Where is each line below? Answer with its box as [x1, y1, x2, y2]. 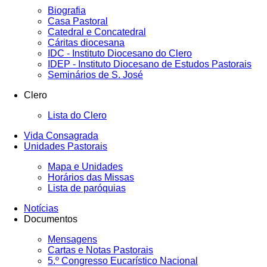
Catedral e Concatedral [48, 27, 146, 37]
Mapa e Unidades [48, 162, 123, 172]
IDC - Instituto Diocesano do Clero [48, 48, 192, 58]
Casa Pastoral [48, 16, 108, 26]
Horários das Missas [48, 172, 134, 182]
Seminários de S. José [48, 70, 143, 80]
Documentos [24, 214, 77, 224]
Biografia [48, 5, 86, 15]
